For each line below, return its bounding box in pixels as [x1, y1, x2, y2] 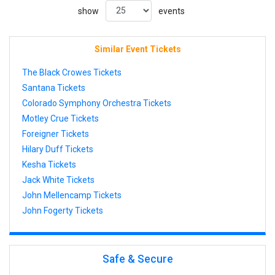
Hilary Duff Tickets [22, 144, 93, 154]
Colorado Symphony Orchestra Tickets [22, 98, 171, 108]
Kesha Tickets [22, 159, 76, 169]
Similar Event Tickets [94, 44, 181, 54]
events [157, 6, 185, 16]
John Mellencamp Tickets [22, 190, 122, 200]
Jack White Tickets [22, 174, 95, 185]
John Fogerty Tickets [22, 205, 103, 215]
